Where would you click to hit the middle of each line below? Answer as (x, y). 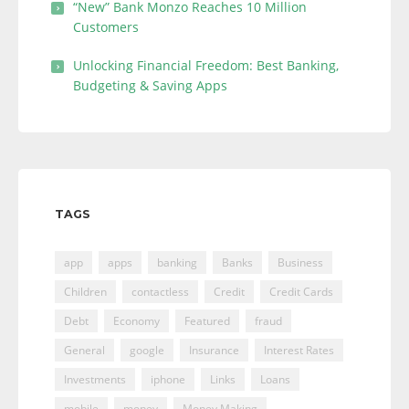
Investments (95, 379)
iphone (168, 379)
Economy (136, 321)
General (84, 350)
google (147, 350)
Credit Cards (301, 292)
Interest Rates (299, 350)
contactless (160, 292)
